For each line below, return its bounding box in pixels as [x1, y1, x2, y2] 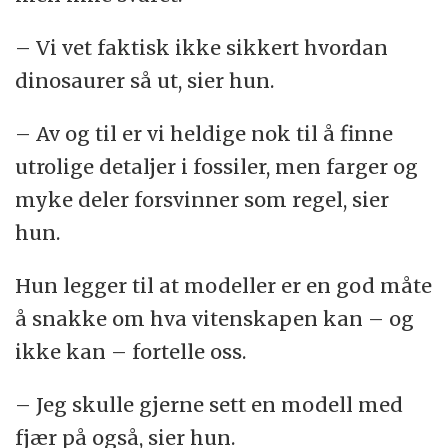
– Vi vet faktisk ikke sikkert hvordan [15, 35, 389, 61]
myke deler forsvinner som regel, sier [15, 187, 390, 213]
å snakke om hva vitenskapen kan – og [15, 306, 415, 332]
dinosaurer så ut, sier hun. [15, 68, 275, 94]
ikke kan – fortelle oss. [15, 339, 247, 365]
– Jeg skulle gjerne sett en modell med [15, 392, 404, 418]
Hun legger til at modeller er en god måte [15, 273, 433, 299]
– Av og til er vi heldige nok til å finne [15, 121, 394, 147]
